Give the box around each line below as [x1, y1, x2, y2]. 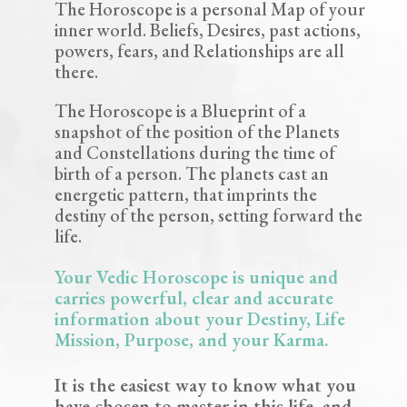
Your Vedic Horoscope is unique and [54, 264, 338, 289]
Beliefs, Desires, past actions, [149, 17, 361, 42]
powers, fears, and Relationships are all [54, 38, 344, 63]
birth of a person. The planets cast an [54, 161, 329, 185]
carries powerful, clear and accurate [54, 285, 333, 310]
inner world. [54, 17, 150, 42]
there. [54, 59, 98, 84]
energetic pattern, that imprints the [54, 182, 317, 206]
